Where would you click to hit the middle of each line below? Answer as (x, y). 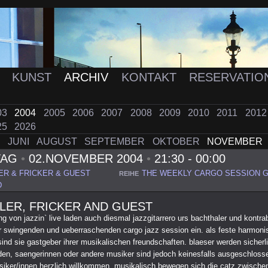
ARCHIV (88, 77)
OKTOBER (177, 142)
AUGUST (58, 142)
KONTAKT (150, 77)
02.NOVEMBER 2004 (86, 159)
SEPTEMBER (116, 142)
